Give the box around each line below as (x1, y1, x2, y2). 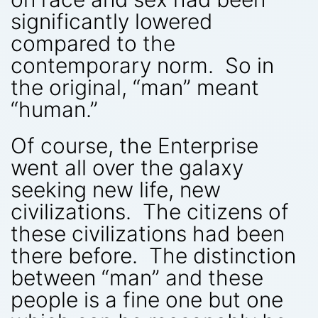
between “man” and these (11, 264, 263, 290)
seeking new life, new (11, 176, 221, 202)
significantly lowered (11, 8, 212, 34)
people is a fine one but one (11, 286, 283, 312)
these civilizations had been (11, 220, 285, 246)
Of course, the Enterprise (11, 132, 258, 158)
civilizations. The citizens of (11, 198, 289, 224)
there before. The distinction (11, 242, 296, 268)
